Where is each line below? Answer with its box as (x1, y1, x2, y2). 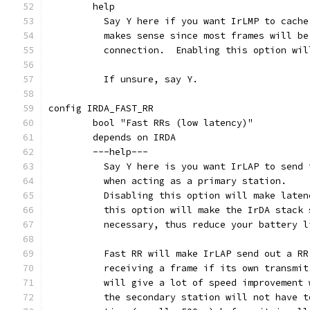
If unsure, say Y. (93, 73, 198, 85)
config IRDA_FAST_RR (48, 102, 154, 114)
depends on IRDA (93, 131, 176, 143)
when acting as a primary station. (93, 175, 286, 187)
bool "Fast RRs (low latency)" (93, 117, 253, 129)
